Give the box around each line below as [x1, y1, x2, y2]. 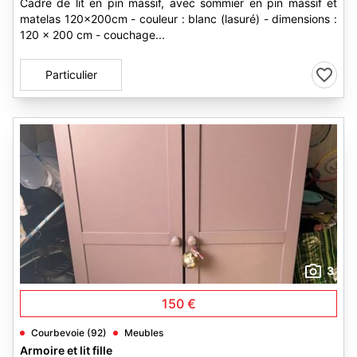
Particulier [45, 68, 97, 81]
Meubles [124, 327, 163, 339]
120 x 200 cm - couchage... [20, 28, 165, 41]
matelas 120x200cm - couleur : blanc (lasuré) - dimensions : [20, 12, 337, 25]
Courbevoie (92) [31, 327, 107, 339]
